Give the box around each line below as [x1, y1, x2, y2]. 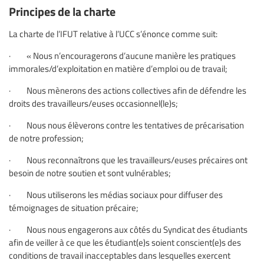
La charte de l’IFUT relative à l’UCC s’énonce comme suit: [9, 28, 217, 40]
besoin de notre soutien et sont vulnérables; [9, 167, 171, 179]
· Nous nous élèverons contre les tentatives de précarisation [9, 119, 244, 131]
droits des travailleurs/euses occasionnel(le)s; [9, 97, 178, 110]
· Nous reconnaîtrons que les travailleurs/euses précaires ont [9, 154, 247, 166]
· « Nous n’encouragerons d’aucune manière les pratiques [9, 49, 236, 62]
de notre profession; [9, 132, 84, 144]
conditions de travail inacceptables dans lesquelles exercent [9, 249, 230, 262]
